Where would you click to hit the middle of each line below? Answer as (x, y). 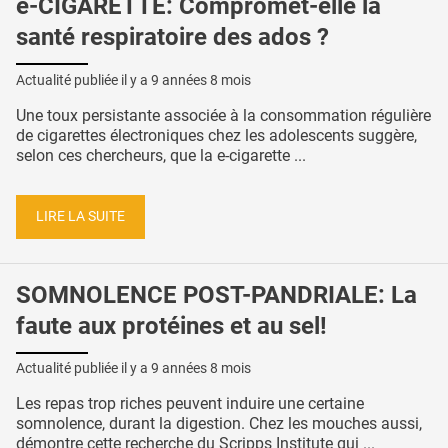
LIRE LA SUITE (80, 216)
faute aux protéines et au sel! (171, 325)
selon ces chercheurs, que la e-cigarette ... (161, 156)
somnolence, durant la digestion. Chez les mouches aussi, (219, 424)
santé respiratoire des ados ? (172, 37)
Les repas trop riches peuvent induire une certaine (190, 404)
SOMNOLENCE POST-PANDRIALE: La (216, 294)
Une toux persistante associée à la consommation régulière (223, 116)
